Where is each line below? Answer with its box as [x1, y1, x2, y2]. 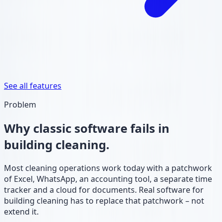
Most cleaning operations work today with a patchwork [4, 162, 212, 173]
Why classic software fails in [4, 119, 169, 136]
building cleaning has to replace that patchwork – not [4, 195, 204, 206]
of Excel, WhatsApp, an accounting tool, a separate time [4, 173, 212, 184]
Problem [4, 99, 36, 110]
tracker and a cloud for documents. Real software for [4, 184, 204, 195]
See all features [4, 80, 61, 91]
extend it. [4, 206, 39, 217]
